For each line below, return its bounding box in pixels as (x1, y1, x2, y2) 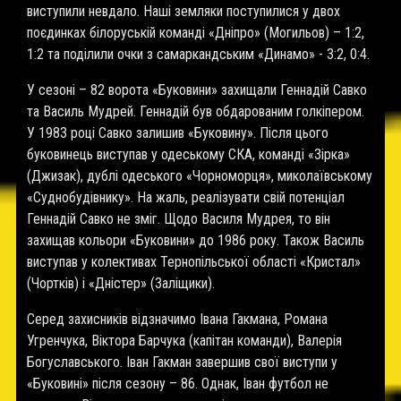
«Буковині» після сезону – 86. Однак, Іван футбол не (27, 375, 328, 392)
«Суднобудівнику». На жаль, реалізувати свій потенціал (27, 189, 345, 206)
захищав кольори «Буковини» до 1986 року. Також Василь (27, 232, 364, 249)
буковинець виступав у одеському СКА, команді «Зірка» (27, 146, 350, 163)
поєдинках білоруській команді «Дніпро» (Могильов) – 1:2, (27, 24, 364, 41)
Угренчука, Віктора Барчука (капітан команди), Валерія (27, 332, 342, 349)
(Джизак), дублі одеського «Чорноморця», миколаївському (27, 167, 372, 184)
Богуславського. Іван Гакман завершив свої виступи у (27, 354, 337, 371)
